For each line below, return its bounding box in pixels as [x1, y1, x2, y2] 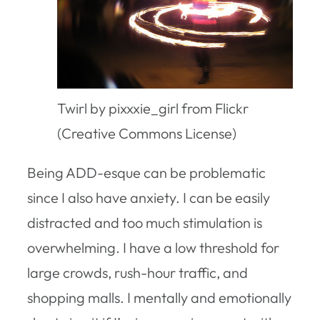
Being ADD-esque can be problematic [27, 163, 266, 181]
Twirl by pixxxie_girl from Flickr [57, 99, 249, 117]
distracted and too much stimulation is [27, 213, 262, 231]
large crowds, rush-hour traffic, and [27, 263, 248, 281]
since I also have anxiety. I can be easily [27, 188, 270, 206]
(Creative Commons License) [57, 124, 236, 142]
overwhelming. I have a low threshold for [27, 238, 279, 256]
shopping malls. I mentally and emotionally [27, 288, 291, 306]
